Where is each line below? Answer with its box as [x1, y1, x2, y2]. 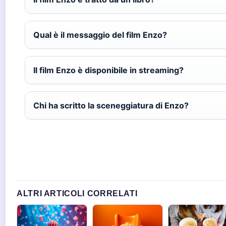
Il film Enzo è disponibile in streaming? [33, 65, 184, 75]
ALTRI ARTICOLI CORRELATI [17, 189, 138, 198]
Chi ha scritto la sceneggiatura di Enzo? [33, 100, 189, 110]
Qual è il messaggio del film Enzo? [33, 30, 167, 40]
